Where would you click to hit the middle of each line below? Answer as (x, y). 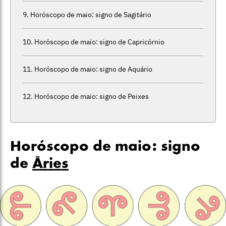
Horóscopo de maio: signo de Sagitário (91, 14)
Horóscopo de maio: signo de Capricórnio (99, 42)
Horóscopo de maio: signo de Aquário (93, 69)
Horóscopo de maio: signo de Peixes (91, 96)
